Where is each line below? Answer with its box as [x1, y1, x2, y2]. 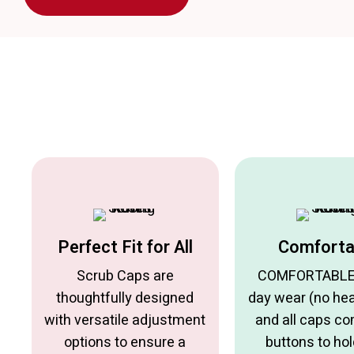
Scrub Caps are [76, 265, 174, 288]
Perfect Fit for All [57, 235, 193, 261]
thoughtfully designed [56, 288, 194, 310]
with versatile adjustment [44, 310, 206, 332]
